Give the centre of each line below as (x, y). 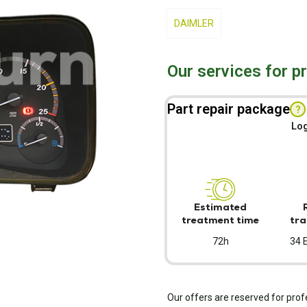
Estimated (221, 207)
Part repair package (229, 109)
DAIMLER (194, 23)
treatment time (221, 220)
